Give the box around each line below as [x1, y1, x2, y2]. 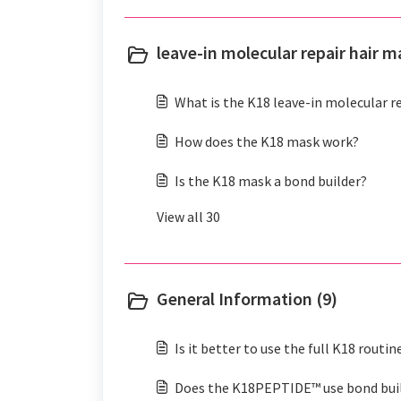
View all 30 [157, 208, 220, 226]
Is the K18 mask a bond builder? [175, 172, 367, 190]
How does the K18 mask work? [175, 132, 359, 150]
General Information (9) [157, 287, 337, 310]
